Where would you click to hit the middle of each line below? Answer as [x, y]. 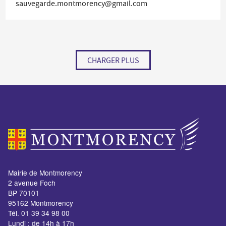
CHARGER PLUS [113, 61]
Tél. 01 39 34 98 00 [39, 213]
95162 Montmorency [40, 203]
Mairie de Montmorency [45, 173]
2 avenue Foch [32, 183]
